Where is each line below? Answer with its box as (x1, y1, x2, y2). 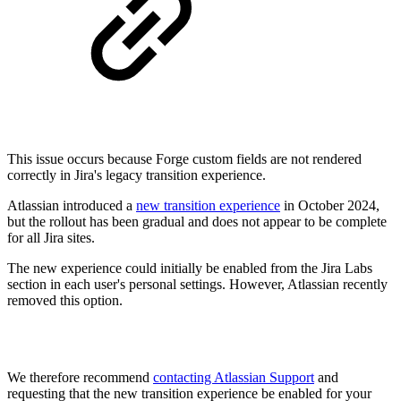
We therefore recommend (7, 370, 153, 386)
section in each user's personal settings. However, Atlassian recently (7, 277, 388, 293)
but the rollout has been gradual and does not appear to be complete (7, 214, 387, 230)
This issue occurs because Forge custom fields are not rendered (7, 151, 362, 167)
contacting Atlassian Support (153, 370, 314, 386)
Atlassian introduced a (7, 198, 136, 214)
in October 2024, (280, 198, 380, 214)
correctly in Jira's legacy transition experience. (7, 167, 266, 183)
